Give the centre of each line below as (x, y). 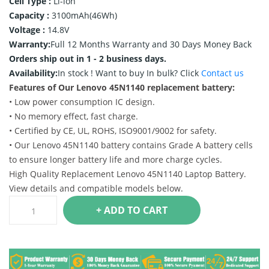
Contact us (222, 73)
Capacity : (30, 15)
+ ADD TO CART (155, 210)
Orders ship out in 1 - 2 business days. (88, 59)
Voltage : (28, 30)
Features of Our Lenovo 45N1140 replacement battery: (122, 87)
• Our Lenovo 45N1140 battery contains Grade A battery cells (131, 145)
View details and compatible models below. (96, 188)
